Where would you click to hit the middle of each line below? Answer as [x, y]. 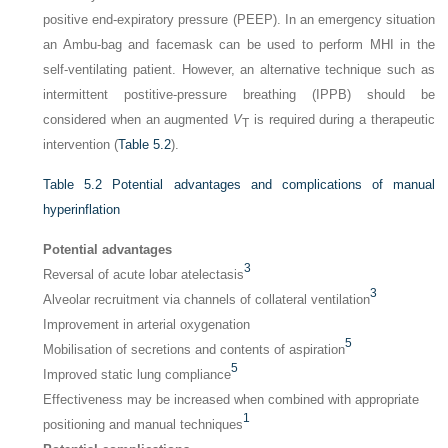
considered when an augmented [138, 119]
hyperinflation [82, 209]
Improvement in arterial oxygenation [147, 324]
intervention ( [81, 144]
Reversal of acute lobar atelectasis [144, 274]
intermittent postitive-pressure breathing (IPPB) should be [239, 94]
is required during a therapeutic [342, 119]
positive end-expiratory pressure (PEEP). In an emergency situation [239, 19]
